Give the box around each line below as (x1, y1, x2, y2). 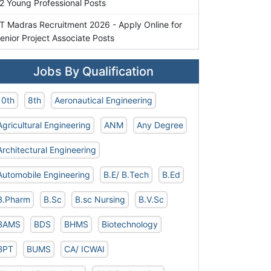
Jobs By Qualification (33, 64, 154, 79)
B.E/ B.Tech (103, 169, 149, 180)
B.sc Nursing (75, 194, 126, 205)
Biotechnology (102, 219, 158, 230)
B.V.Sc (139, 194, 165, 205)
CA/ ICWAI (64, 244, 105, 255)
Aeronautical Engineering (54, 95, 153, 106)
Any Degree (137, 120, 184, 131)
